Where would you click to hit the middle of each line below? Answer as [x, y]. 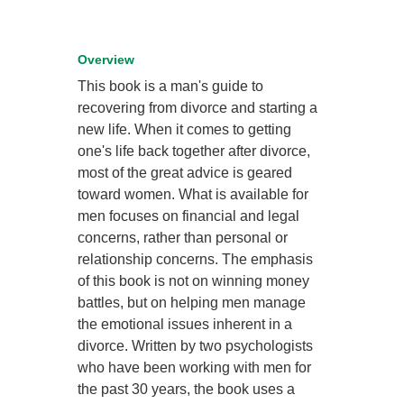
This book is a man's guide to [171, 87]
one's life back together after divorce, [194, 151]
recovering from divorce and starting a [198, 108]
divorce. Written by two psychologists [196, 346]
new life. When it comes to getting [185, 130]
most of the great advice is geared [185, 173]
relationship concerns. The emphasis [196, 260]
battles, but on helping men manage [192, 303]
